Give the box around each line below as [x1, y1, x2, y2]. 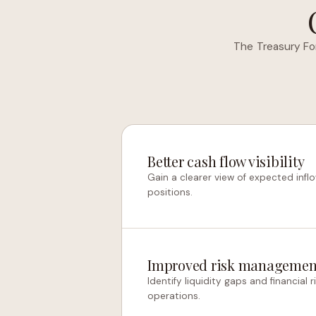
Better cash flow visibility [147, 152, 305, 171]
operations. [147, 290, 200, 302]
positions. [147, 186, 193, 198]
